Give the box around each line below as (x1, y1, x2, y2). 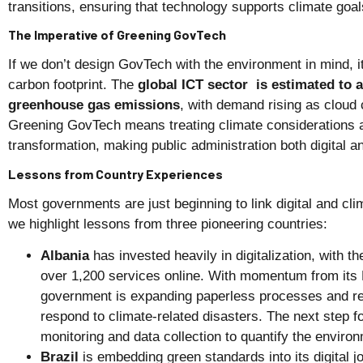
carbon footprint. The (8, 77, 138, 93)
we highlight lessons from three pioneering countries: (8, 216, 327, 232)
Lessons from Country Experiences (8, 165, 223, 181)
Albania (41, 248, 89, 264)
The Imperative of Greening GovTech (8, 27, 226, 43)
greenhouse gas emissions (8, 97, 180, 113)
